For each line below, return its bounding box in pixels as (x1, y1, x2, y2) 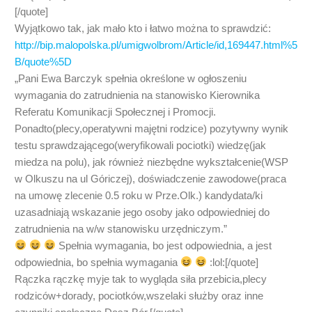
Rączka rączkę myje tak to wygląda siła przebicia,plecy (15, 272, 267, 285)
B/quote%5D (15, 55, 72, 68)
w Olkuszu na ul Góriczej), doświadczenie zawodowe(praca (15, 172, 286, 185)
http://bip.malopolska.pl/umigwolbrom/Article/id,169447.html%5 (15, 38, 297, 51)
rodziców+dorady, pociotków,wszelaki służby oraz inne (15, 289, 263, 302)
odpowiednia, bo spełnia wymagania (15, 256, 180, 268)
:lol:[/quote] (207, 256, 259, 268)
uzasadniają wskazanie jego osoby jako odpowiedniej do (15, 205, 270, 218)
